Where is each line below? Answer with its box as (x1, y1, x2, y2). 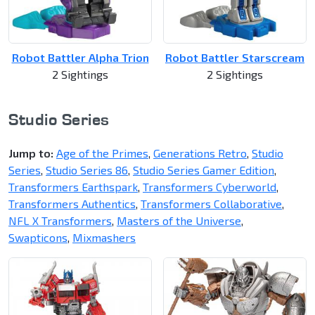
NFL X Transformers (8, 214, 112, 228)
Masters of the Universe (117, 214, 241, 228)
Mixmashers (72, 231, 136, 245)
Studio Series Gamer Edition (133, 163, 274, 177)
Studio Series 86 (46, 163, 128, 177)
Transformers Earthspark (8, 180, 138, 194)
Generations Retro (153, 146, 247, 160)
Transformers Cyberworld (143, 180, 276, 194)
